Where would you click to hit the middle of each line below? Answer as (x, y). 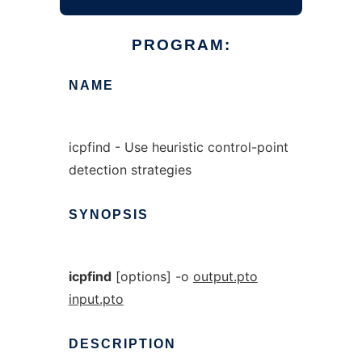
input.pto (96, 299)
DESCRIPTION (122, 344)
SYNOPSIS (108, 215)
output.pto (225, 276)
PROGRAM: (181, 45)
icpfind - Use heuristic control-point (178, 147)
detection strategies (130, 170)
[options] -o (152, 276)
